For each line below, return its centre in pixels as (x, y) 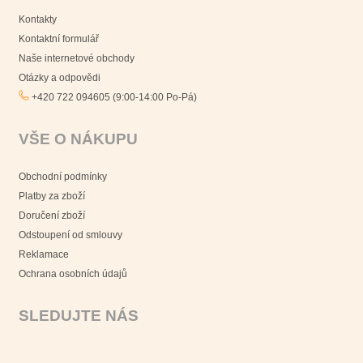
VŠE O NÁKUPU (78, 139)
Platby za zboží (52, 196)
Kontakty (38, 19)
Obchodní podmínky (63, 176)
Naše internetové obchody (77, 58)
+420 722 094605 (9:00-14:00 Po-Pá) (113, 97)
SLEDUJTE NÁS (79, 315)
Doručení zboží (52, 215)
